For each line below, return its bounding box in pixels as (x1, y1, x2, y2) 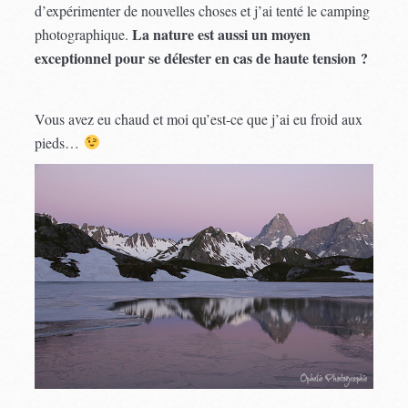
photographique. (35, 24, 133, 44)
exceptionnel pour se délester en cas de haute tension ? (35, 46, 369, 68)
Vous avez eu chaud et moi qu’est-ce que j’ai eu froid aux (35, 108, 363, 128)
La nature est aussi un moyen (132, 23, 311, 45)
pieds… (35, 132, 84, 152)
